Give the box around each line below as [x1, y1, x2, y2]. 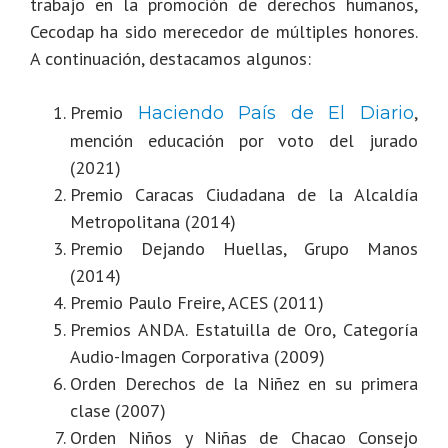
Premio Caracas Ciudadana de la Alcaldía [70, 183, 418, 207]
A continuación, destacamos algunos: [30, 47, 311, 71]
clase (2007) [70, 399, 166, 423]
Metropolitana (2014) [70, 210, 236, 234]
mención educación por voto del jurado [70, 129, 418, 153]
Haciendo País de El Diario [137, 102, 415, 125]
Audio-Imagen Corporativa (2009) [70, 345, 325, 369]
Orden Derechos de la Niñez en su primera [70, 372, 418, 396]
